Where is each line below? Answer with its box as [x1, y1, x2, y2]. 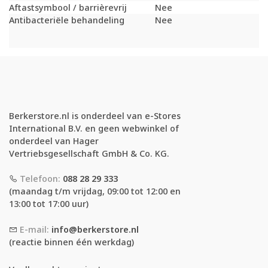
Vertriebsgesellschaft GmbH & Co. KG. [9, 147, 169, 159]
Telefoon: [17, 173, 63, 185]
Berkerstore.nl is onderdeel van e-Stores [9, 109, 181, 121]
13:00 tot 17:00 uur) [9, 198, 89, 210]
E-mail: [17, 224, 51, 236]
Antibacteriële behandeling [9, 14, 124, 26]
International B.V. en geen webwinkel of [9, 122, 179, 134]
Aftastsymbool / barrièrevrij [9, 1, 127, 13]
